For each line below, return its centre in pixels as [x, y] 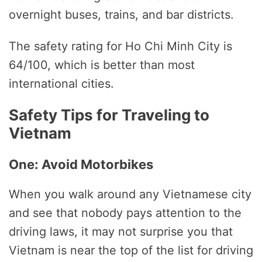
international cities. [61, 83]
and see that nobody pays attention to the [125, 213]
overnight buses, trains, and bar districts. [121, 14]
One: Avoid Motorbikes [81, 164]
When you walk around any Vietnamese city [130, 194]
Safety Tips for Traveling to [109, 115]
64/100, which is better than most [102, 65]
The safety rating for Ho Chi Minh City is [120, 46]
